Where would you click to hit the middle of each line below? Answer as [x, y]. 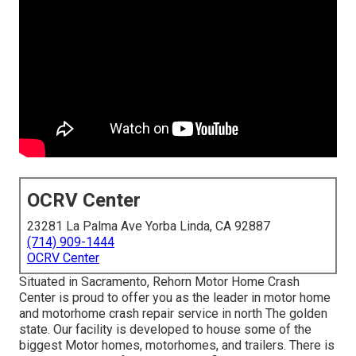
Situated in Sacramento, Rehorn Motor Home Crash [159, 282]
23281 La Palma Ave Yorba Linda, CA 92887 [149, 226]
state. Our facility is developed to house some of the [165, 330]
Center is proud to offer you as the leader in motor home [175, 298]
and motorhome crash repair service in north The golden [173, 314]
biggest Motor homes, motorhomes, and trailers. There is [177, 346]
